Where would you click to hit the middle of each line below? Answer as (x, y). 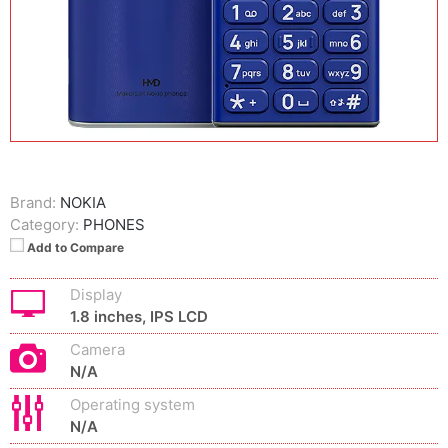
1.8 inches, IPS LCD (139, 316)
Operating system (132, 404)
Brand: (33, 202)
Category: (44, 224)
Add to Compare (75, 247)
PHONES (114, 224)
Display (96, 294)
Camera (97, 349)
